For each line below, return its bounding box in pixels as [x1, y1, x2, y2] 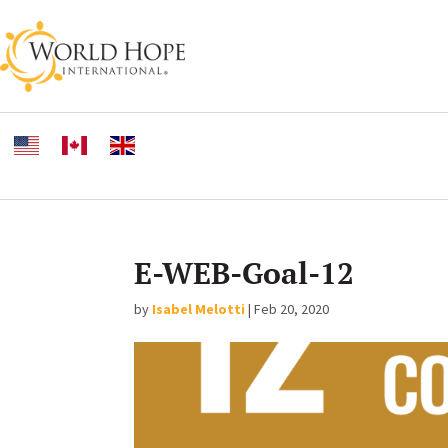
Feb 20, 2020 [254, 300, 330, 319]
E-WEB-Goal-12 [134, 253, 355, 294]
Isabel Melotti [152, 300, 246, 319]
